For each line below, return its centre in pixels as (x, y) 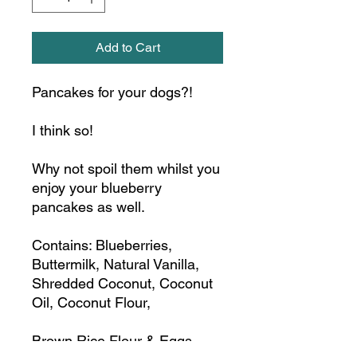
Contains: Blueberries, (102, 245)
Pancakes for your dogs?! (112, 92)
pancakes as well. (88, 207)
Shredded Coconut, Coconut (122, 283)
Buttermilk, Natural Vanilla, (116, 264)
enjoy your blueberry (97, 188)
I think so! (63, 130)
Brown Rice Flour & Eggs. (114, 341)
